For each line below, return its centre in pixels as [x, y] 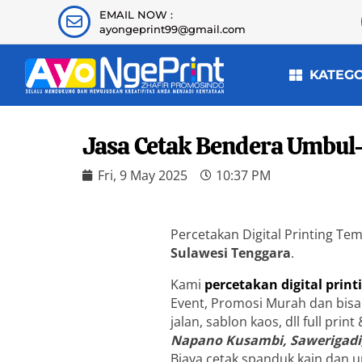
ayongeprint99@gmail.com [172, 29]
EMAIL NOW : [136, 15]
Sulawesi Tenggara [231, 253]
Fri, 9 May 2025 [143, 175]
